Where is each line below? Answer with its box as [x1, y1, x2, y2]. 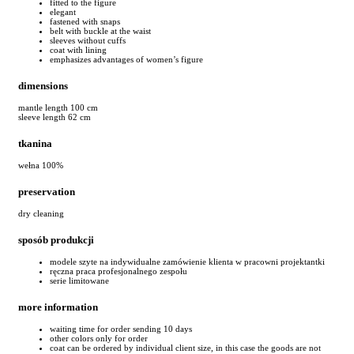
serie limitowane [50, 276, 109, 286]
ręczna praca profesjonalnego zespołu [50, 266, 187, 277]
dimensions [18, 79, 68, 92]
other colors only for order [50, 333, 148, 344]
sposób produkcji [18, 234, 94, 247]
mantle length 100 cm [18, 102, 98, 112]
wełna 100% [18, 160, 63, 170]
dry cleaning [18, 209, 64, 219]
